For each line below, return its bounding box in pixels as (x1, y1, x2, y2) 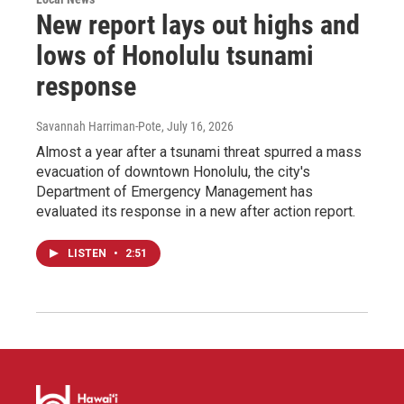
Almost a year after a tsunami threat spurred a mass (36, 143, 362, 161)
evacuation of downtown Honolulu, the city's (36, 163, 310, 181)
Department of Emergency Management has (36, 183, 313, 201)
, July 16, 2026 (161, 119, 234, 134)
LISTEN (68, 247, 109, 261)
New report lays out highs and (36, 9, 360, 41)
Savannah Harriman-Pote (36, 119, 161, 134)
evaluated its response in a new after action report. (36, 203, 355, 221)
